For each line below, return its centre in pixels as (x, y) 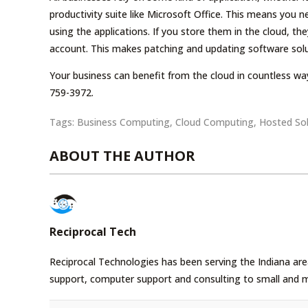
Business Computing (123, 122)
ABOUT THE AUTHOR (122, 155)
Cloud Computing (214, 122)
